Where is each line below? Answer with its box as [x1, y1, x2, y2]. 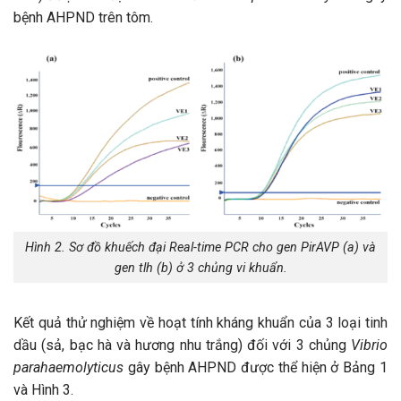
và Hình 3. [13, 381, 73, 399]
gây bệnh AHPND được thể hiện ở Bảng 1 [127, 359, 388, 377]
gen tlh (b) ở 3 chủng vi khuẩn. [114, 260, 287, 276]
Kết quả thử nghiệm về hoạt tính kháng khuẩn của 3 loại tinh [13, 314, 388, 332]
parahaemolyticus [13, 359, 128, 377]
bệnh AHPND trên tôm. [13, 8, 153, 26]
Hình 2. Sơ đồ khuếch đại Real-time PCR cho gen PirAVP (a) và [25, 239, 376, 255]
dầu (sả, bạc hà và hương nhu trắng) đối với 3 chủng [13, 337, 351, 354]
